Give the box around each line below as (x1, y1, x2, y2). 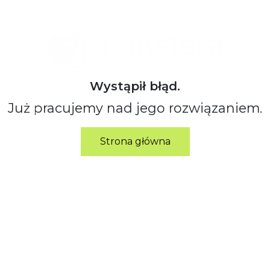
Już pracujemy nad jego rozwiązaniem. (8, 100, 262, 116)
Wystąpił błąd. (90, 79, 180, 94)
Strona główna (99, 136, 171, 148)
